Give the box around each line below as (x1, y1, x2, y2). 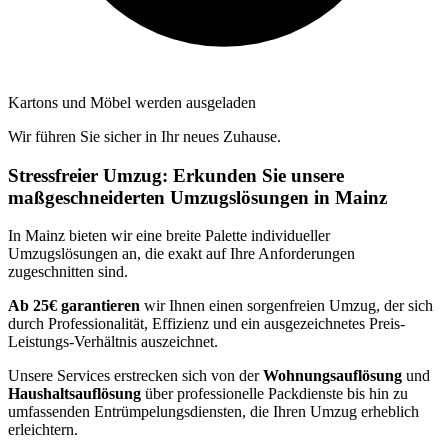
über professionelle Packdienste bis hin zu (141, 385, 408, 403)
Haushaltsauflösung (8, 385, 141, 403)
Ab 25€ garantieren (8, 297, 140, 315)
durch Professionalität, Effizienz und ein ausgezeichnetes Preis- (8, 315, 405, 333)
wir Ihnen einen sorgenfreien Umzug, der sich (140, 297, 433, 315)
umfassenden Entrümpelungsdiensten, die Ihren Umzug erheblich (8, 403, 419, 421)
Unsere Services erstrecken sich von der (8, 367, 263, 385)
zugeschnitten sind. (8, 263, 128, 281)
